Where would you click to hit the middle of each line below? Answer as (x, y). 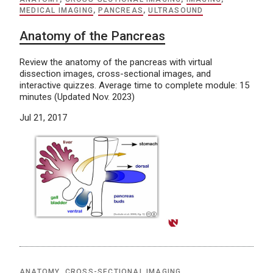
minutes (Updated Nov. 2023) (77, 97)
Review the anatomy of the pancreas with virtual (116, 62)
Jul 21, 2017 (43, 117)
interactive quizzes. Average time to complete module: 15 (134, 85)
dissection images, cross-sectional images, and (115, 73)
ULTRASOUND (176, 10)
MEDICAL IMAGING (56, 10)
